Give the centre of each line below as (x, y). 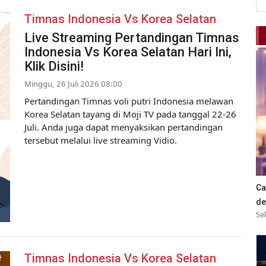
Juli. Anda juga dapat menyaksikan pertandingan (123, 127)
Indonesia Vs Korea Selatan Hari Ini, (128, 52)
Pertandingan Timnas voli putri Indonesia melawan (129, 101)
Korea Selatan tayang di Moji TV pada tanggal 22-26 (130, 114)
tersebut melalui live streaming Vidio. (101, 140)
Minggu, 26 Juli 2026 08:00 (73, 83)
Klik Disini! (54, 66)
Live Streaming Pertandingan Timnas (132, 37)
